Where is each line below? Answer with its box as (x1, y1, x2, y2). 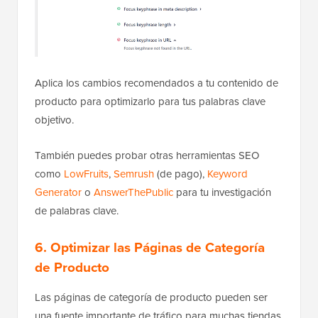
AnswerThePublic (94, 184, 173, 199)
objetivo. (35, 111, 74, 127)
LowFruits (64, 165, 109, 181)
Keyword (207, 165, 248, 181)
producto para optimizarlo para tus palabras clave (35, 93, 265, 109)
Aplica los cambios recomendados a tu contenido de (35, 75, 278, 90)
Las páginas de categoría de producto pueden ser (35, 289, 268, 305)
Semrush (114, 165, 154, 181)
